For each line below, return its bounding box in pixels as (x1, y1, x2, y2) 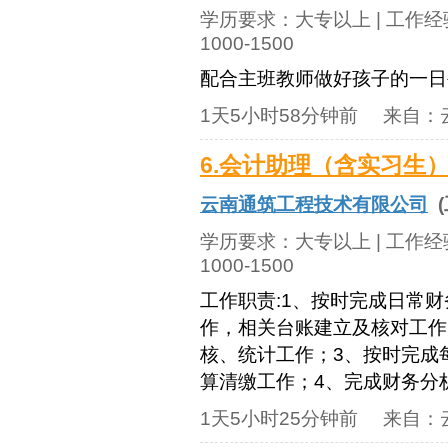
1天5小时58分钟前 (200, 105, 358, 126)
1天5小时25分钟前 (200, 408, 358, 429)
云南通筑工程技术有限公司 (200, 194, 428, 215)
